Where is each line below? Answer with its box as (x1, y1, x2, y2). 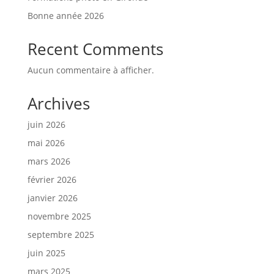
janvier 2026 (27, 191, 78, 204)
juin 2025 (27, 246, 65, 259)
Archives (27, 92, 90, 114)
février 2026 (27, 173, 76, 185)
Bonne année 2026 (27, 9, 104, 21)
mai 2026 (27, 136, 65, 149)
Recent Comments (27, 37, 163, 60)
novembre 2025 (27, 210, 91, 222)
